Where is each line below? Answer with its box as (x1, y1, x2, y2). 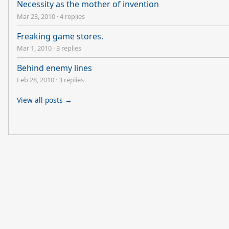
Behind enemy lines (17, 62, 92, 74)
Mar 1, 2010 (17, 43, 52, 53)
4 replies (60, 11, 85, 21)
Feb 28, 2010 (17, 75, 54, 85)
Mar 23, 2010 (17, 11, 55, 21)
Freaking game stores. (17, 30, 103, 42)
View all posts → (17, 95, 72, 105)
